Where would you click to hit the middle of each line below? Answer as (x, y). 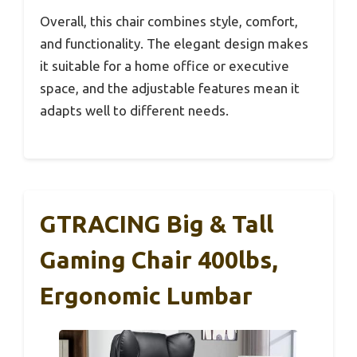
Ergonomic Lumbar (146, 295)
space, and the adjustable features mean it (170, 88)
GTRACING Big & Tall (157, 224)
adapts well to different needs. (134, 111)
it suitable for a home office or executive (165, 66)
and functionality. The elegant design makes (174, 44)
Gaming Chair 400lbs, (159, 259)
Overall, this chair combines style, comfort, (169, 22)
